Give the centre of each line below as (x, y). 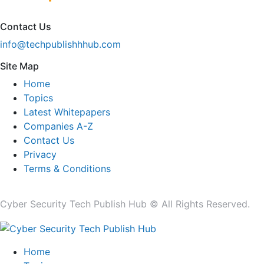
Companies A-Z (58, 126)
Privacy (40, 155)
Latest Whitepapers (67, 112)
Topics (38, 98)
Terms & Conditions (67, 169)
